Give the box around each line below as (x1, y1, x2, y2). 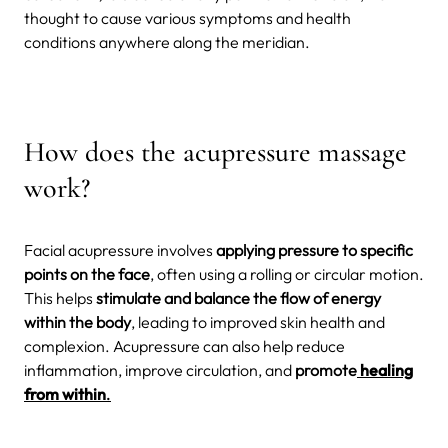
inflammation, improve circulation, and (24, 359, 295, 380)
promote (295, 359, 357, 380)
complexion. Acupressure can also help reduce (24, 335, 345, 356)
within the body (24, 311, 131, 332)
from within (24, 383, 106, 404)
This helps (24, 287, 96, 308)
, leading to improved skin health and (131, 311, 385, 332)
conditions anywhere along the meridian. (24, 31, 310, 52)
